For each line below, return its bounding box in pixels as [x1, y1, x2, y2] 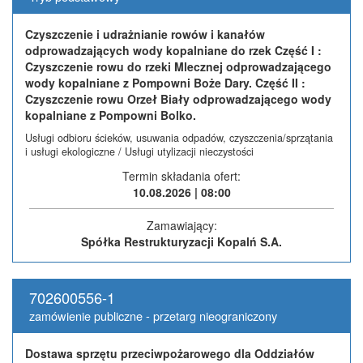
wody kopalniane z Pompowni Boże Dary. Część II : [25, 74, 305, 91]
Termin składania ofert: [122, 167, 241, 184]
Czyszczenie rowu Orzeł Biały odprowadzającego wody [25, 90, 331, 107]
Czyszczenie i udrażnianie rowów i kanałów [25, 25, 265, 42]
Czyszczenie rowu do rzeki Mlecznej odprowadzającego [25, 58, 331, 75]
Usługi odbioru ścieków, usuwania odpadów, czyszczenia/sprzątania [25, 130, 333, 145]
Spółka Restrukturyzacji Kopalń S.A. [81, 233, 282, 250]
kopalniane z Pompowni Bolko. [25, 106, 196, 123]
